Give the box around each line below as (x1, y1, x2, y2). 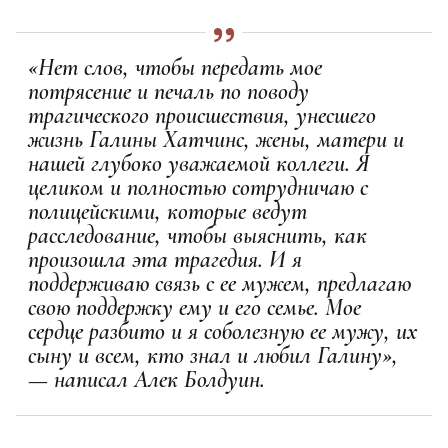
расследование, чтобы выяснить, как (28, 220, 367, 250)
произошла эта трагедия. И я (28, 244, 302, 274)
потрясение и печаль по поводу (28, 76, 309, 106)
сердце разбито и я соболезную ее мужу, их (28, 316, 417, 346)
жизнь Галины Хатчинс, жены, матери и (28, 124, 404, 154)
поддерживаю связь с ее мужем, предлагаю (28, 268, 411, 298)
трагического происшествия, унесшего (28, 100, 376, 130)
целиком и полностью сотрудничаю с (28, 172, 368, 202)
